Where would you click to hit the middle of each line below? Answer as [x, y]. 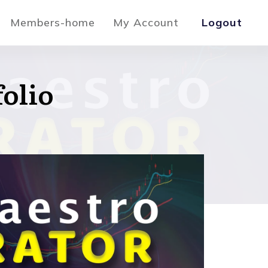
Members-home [53, 22]
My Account [146, 22]
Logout [222, 22]
